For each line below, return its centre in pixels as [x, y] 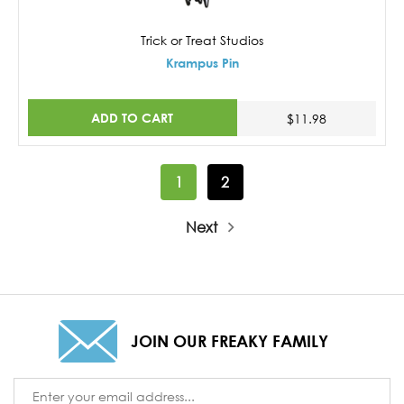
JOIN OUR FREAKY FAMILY [229, 340]
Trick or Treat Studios [202, 40]
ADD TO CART [133, 118]
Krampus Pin [202, 62]
